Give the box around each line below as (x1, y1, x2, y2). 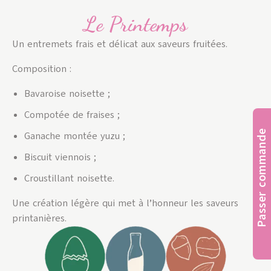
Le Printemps (83, 11, 188, 37)
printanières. (12, 211, 67, 225)
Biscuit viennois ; (24, 150, 96, 164)
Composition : (12, 62, 71, 76)
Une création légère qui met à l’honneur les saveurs (12, 196, 238, 210)
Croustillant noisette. (24, 171, 114, 185)
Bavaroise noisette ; (24, 87, 110, 100)
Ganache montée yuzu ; (24, 129, 125, 143)
